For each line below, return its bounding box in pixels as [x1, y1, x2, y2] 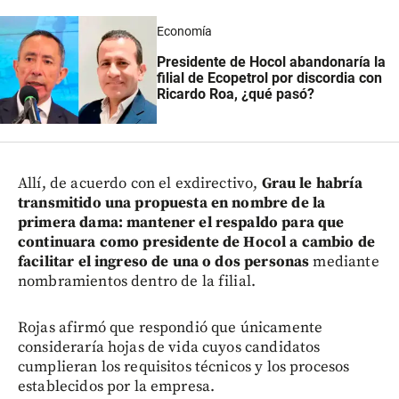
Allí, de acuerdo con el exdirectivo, [18, 174, 262, 194]
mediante [309, 252, 379, 273]
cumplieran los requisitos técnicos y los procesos [18, 357, 350, 378]
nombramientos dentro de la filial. [18, 272, 256, 292]
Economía [156, 24, 212, 39]
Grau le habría [261, 174, 362, 194]
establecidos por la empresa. [18, 377, 216, 397]
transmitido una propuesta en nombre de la [18, 193, 326, 214]
